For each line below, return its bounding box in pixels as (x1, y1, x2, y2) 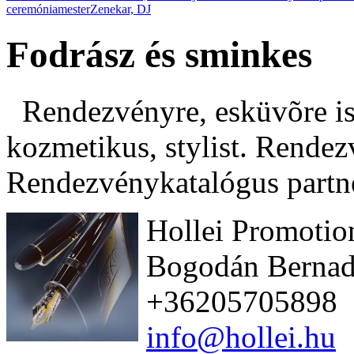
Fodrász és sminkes (6, 34, 312, 76)
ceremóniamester (6, 2, 90, 16)
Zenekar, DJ (90, 2, 151, 16)
